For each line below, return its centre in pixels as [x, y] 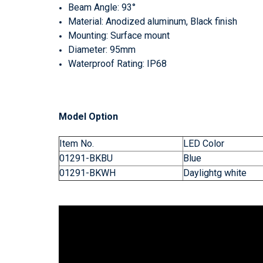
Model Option [88, 116]
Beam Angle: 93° [102, 7]
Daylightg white [215, 173]
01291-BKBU [86, 158]
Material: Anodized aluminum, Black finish [153, 21]
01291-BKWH [87, 173]
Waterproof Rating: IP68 [118, 63]
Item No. [77, 143]
